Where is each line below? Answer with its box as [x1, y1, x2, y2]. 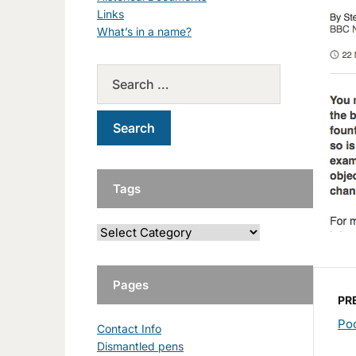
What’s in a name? [97, 24, 192, 38]
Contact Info [97, 321, 161, 335]
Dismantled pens [97, 339, 184, 353]
